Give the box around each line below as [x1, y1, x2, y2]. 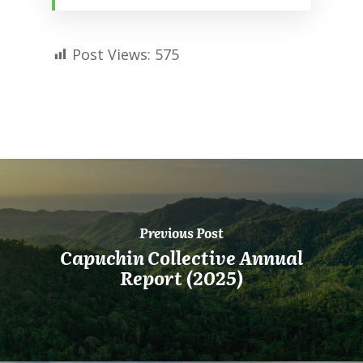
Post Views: [72, 44, 151, 64]
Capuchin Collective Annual [60, 243, 303, 271]
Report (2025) [119, 263, 244, 291]
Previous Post [139, 222, 224, 242]
